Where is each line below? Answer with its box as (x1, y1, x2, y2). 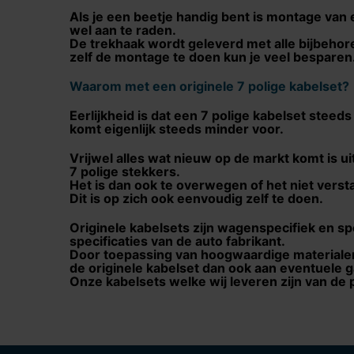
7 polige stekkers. (70, 164, 180, 179)
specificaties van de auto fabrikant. (70, 233, 285, 249)
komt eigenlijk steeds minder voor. (70, 121, 284, 137)
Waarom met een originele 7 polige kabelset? (70, 78, 349, 94)
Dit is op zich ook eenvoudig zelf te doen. (70, 190, 323, 206)
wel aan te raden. (70, 22, 176, 38)
